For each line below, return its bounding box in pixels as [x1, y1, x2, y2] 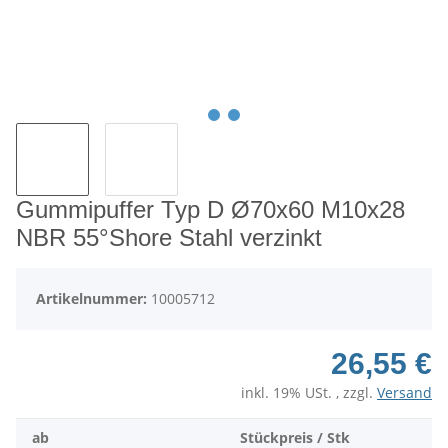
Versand [377, 383, 432, 403]
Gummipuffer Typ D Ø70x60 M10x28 [16, 196, 405, 224]
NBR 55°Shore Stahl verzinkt [16, 224, 322, 252]
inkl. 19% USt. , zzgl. [241, 383, 377, 403]
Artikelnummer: [36, 289, 151, 309]
